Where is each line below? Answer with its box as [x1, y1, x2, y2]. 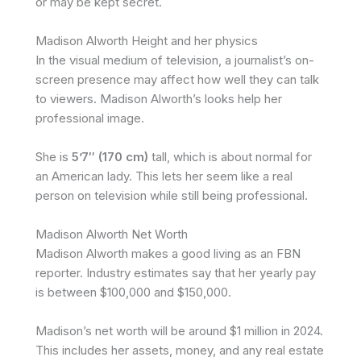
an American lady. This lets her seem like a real [35, 168, 293, 184]
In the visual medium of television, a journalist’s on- [35, 52, 314, 68]
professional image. [35, 110, 144, 126]
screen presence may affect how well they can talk [35, 71, 319, 87]
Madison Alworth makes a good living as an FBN [35, 245, 301, 261]
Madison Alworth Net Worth [35, 226, 188, 242]
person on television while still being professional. [35, 187, 308, 203]
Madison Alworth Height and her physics [35, 32, 258, 48]
